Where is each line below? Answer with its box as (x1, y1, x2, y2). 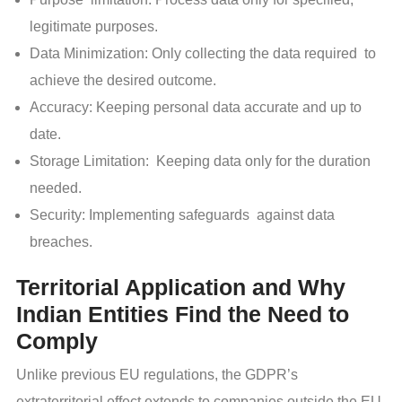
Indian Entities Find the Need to (16, 301, 349, 327)
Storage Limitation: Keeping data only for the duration (30, 153, 371, 169)
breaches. (30, 233, 92, 249)
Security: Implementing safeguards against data (30, 206, 335, 223)
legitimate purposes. (30, 18, 158, 34)
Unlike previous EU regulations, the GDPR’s (16, 366, 298, 382)
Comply (16, 328, 98, 354)
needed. (30, 179, 82, 196)
